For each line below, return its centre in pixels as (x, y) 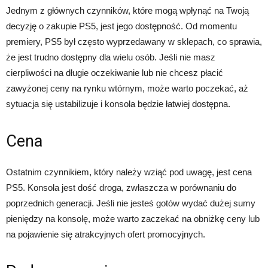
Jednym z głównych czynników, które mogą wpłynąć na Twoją (127, 10)
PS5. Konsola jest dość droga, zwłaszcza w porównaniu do (121, 187)
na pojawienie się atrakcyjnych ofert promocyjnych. (106, 234)
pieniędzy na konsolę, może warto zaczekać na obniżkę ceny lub (133, 218)
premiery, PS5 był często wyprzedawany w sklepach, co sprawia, (134, 41)
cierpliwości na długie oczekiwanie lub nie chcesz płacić (115, 72)
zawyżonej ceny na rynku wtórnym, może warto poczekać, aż (127, 88)
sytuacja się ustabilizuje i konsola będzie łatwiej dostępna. (118, 103)
